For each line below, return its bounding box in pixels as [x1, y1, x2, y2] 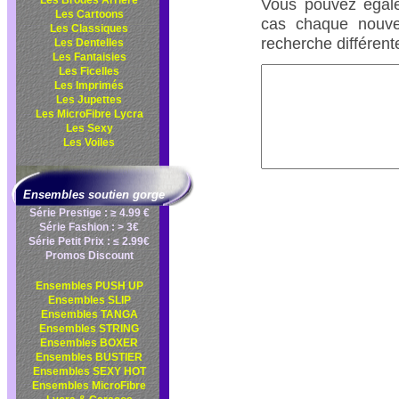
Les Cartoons [54, 8, 124, 20]
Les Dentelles [54, 37, 124, 49]
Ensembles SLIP [47, 294, 131, 306]
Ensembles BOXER [40, 337, 138, 349]
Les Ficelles [59, 65, 119, 77]
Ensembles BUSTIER [36, 351, 142, 363]
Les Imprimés [54, 79, 124, 92]
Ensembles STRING [39, 322, 139, 335]
